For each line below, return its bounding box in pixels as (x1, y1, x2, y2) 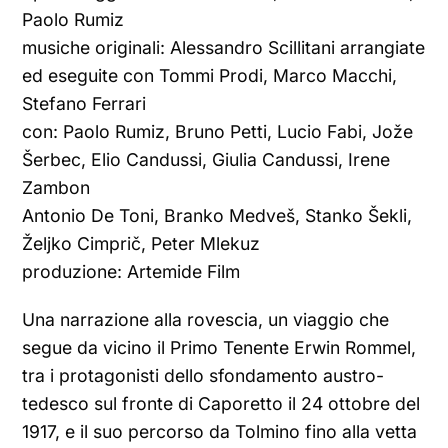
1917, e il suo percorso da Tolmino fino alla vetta (22, 421, 418, 442)
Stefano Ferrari (22, 93, 147, 114)
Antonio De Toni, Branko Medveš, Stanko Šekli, (22, 205, 413, 226)
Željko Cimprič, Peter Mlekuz (22, 233, 261, 254)
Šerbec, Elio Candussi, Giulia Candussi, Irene (22, 149, 391, 170)
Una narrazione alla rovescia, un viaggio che (22, 309, 390, 330)
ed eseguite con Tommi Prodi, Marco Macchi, (22, 65, 398, 86)
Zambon (22, 177, 91, 198)
